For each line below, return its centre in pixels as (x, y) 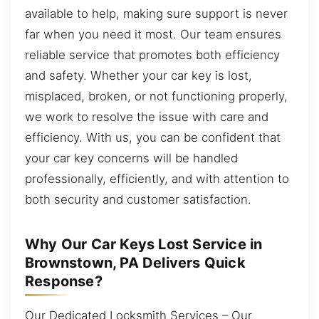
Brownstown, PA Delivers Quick (135, 263)
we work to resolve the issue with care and (147, 116)
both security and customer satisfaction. (138, 199)
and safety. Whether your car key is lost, (138, 75)
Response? (64, 281)
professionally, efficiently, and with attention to (157, 178)
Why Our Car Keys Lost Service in (144, 244)
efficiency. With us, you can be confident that (153, 137)
